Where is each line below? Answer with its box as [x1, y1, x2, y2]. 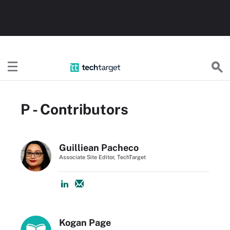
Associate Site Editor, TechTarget [59, 154, 146, 160]
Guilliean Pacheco [59, 142, 139, 153]
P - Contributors [21, 100, 128, 118]
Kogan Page [59, 217, 111, 228]
